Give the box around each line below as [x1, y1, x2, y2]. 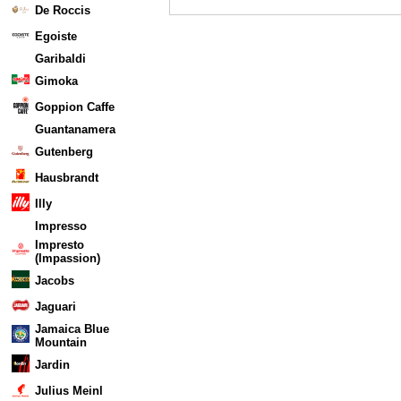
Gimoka [35, 74, 78, 88]
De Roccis [35, 4, 90, 17]
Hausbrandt [35, 171, 98, 184]
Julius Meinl [35, 384, 103, 397]
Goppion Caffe [35, 100, 115, 114]
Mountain [35, 336, 87, 349]
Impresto [35, 238, 84, 252]
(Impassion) [35, 252, 100, 265]
